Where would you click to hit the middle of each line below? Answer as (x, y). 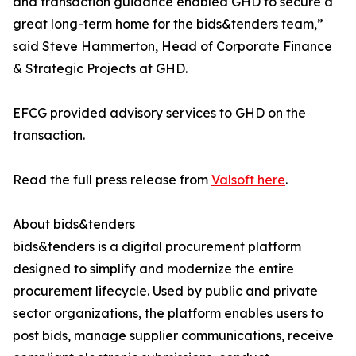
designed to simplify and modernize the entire (153, 269)
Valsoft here (248, 180)
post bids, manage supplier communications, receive (173, 335)
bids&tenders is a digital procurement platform (157, 246)
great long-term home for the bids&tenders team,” (168, 24)
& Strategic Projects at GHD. (100, 68)
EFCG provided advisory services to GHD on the (159, 113)
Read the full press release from (112, 180)
